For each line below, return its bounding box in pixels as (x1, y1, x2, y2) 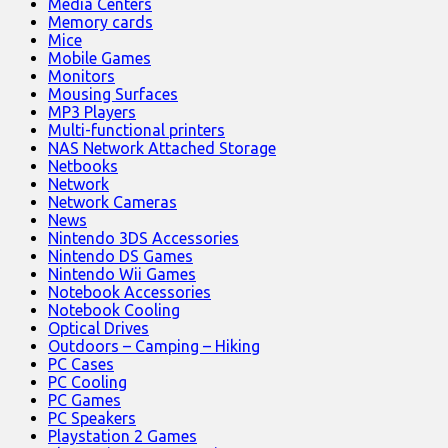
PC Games (48, 391, 121, 410)
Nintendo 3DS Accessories (48, 229, 239, 248)
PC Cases (48, 355, 114, 374)
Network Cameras (48, 193, 177, 212)
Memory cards (48, 13, 153, 32)
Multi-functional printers (48, 121, 225, 140)
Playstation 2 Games (48, 427, 197, 446)
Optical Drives (48, 319, 149, 338)
